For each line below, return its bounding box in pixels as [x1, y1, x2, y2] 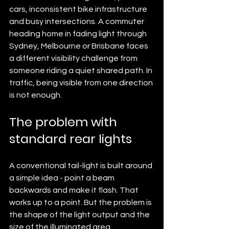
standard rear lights [9, 130, 132, 147]
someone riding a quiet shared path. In [9, 66, 154, 75]
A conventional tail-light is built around [9, 161, 154, 170]
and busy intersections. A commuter [9, 17, 146, 26]
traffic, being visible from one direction [9, 78, 154, 87]
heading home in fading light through [9, 29, 148, 38]
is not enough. [9, 90, 62, 99]
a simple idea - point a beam [9, 173, 116, 182]
